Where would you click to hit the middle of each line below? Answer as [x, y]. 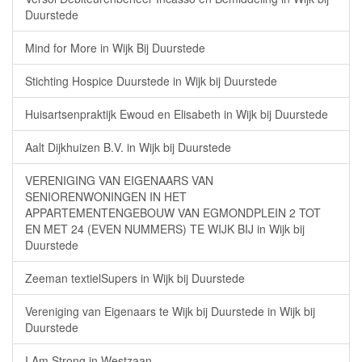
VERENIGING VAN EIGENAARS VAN [119, 180]
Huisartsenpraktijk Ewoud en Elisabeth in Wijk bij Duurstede [177, 114]
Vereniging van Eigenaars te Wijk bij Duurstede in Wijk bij [170, 311]
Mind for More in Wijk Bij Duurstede [115, 48]
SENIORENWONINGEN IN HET [106, 196]
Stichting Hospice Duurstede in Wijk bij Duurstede [151, 81]
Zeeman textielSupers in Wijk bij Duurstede [135, 278]
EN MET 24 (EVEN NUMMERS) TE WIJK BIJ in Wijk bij [165, 229]
